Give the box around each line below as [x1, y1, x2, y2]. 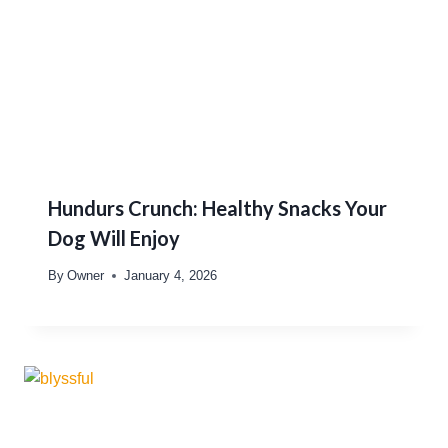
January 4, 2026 [124, 268, 218, 284]
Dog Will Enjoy [48, 226, 180, 251]
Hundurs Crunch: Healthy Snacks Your [48, 196, 387, 221]
